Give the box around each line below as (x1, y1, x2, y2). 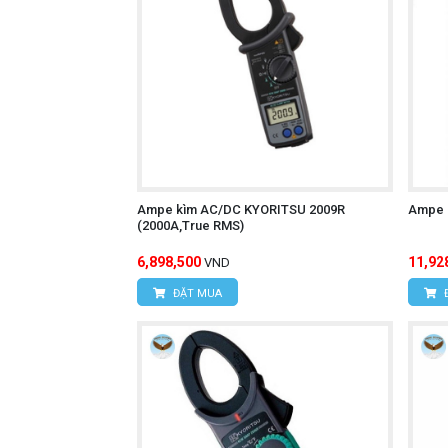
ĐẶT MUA (170, 287, 222, 301)
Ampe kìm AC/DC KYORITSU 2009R (137, 202, 345, 218)
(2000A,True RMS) (137, 218, 244, 234)
